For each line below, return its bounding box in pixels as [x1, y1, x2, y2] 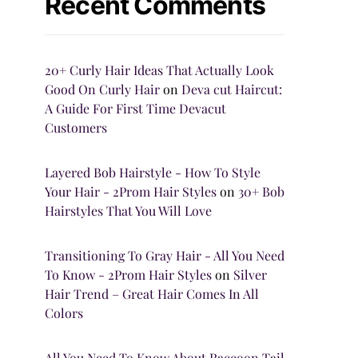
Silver [233, 266, 267, 283]
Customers [45, 119, 107, 136]
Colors [45, 304, 83, 321]
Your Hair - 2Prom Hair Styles [45, 183, 217, 200]
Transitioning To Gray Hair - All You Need [45, 247, 284, 264]
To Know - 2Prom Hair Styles [45, 266, 212, 283]
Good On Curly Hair [45, 81, 160, 97]
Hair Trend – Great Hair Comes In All [45, 285, 259, 302]
